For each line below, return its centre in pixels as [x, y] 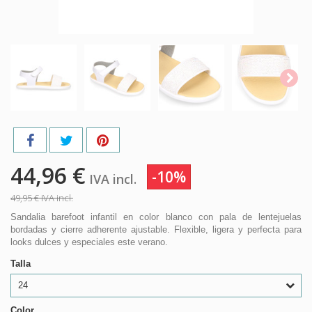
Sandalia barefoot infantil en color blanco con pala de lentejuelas [156, 217]
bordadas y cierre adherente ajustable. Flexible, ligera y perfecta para [156, 230]
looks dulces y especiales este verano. [89, 242]
